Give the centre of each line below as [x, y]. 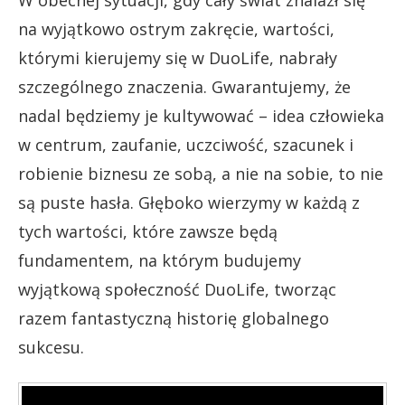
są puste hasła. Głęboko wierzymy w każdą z [189, 203]
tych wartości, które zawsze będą [148, 232]
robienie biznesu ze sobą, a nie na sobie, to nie [201, 174]
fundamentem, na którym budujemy [160, 261]
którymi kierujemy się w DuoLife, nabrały [178, 58]
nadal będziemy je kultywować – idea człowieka [201, 116]
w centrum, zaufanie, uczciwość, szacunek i [186, 145]
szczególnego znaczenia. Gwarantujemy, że [184, 87]
